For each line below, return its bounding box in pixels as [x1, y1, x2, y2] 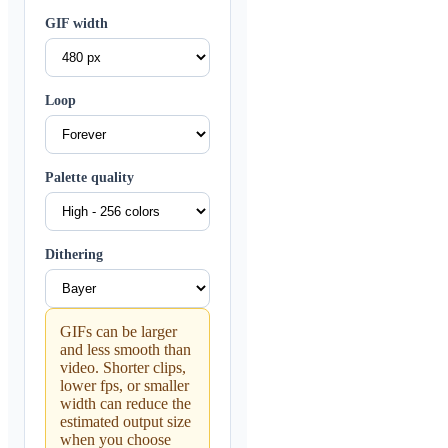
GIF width [45, 15, 108, 31]
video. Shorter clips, [60, 358, 186, 376]
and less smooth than [60, 340, 191, 358]
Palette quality [45, 169, 134, 185]
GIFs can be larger [60, 322, 177, 340]
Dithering [45, 246, 103, 262]
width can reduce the [60, 394, 191, 412]
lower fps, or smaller [60, 376, 189, 394]
